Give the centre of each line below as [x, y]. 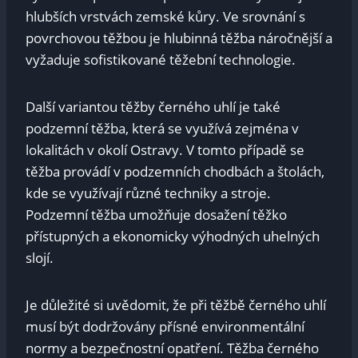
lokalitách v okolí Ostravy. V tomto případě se [165, 150]
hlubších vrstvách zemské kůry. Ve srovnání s [165, 17]
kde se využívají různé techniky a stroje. [148, 193]
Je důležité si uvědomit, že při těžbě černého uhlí [176, 305]
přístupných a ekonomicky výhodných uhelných [173, 237]
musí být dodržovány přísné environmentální [165, 327]
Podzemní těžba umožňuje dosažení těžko [156, 215]
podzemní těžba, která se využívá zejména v [162, 129]
